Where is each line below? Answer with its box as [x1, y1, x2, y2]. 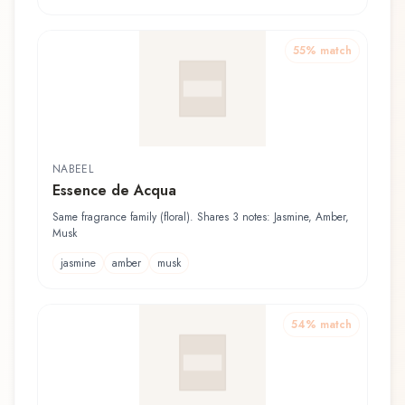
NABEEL [52, 160, 93, 177]
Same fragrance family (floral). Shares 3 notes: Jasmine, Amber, [52, 208, 349, 225]
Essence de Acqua [52, 179, 176, 201]
